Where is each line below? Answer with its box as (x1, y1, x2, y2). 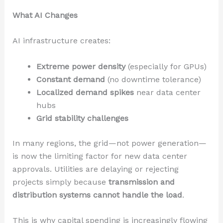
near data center (133, 87, 201, 97)
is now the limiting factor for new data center (12, 151, 187, 161)
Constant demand (36, 74, 105, 84)
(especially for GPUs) (125, 61, 207, 71)
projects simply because (12, 177, 109, 187)
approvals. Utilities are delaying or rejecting (12, 164, 179, 174)
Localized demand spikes (36, 87, 134, 97)
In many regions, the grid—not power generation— (12, 138, 207, 148)
